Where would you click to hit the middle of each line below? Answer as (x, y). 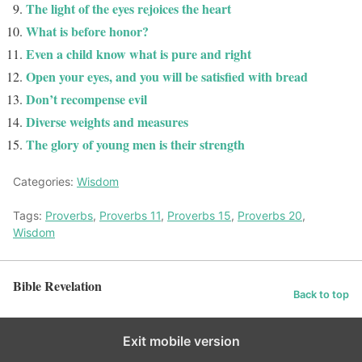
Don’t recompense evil (86, 99)
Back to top (321, 295)
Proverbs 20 (270, 216)
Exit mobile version (181, 341)
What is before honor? (87, 32)
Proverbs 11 (130, 216)
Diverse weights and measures (107, 122)
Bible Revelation (57, 286)
